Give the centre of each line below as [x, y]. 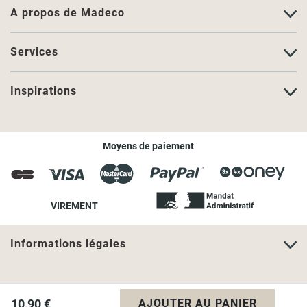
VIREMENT [75, 206]
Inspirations [44, 91]
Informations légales [68, 244]
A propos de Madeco [67, 13]
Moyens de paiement [148, 146]
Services [34, 52]
